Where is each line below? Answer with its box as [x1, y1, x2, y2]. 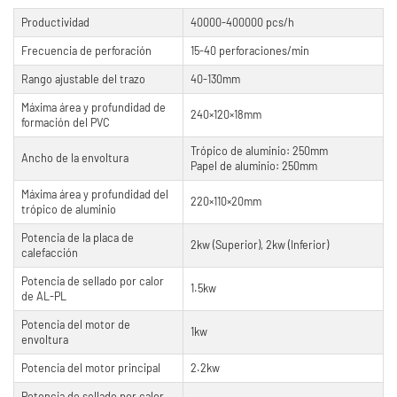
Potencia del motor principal [20, 360, 160, 375]
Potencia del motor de [20, 316, 130, 331]
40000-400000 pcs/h [190, 14, 294, 29]
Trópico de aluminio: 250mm [190, 143, 328, 158]
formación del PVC [20, 114, 110, 129]
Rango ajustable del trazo [20, 71, 145, 86]
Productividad [20, 14, 90, 29]
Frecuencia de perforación [20, 43, 152, 58]
